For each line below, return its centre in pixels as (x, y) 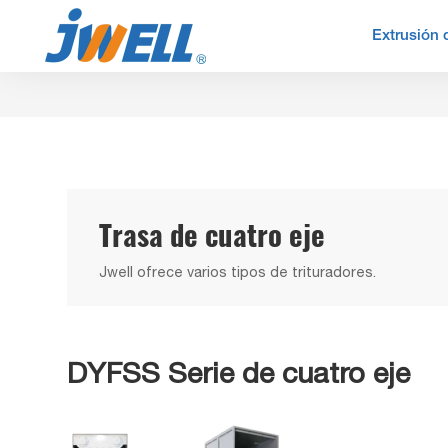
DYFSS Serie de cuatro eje (239, 373)
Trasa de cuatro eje (211, 234)
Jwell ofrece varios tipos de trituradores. (237, 271)
